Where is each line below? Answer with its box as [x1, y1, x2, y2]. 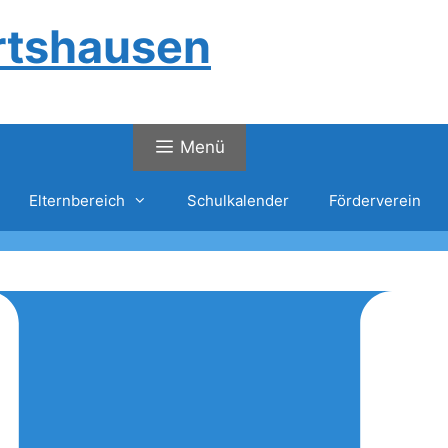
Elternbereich [28, 191, 125, 210]
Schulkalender [186, 191, 289, 210]
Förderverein [328, 191, 421, 210]
